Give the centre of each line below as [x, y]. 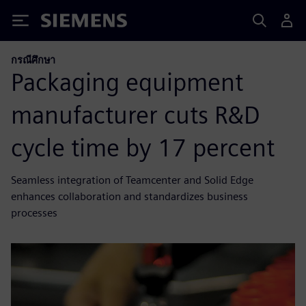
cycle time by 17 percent [143, 147]
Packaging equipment [127, 82]
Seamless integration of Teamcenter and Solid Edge [132, 180]
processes [34, 212]
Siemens [64, 23]
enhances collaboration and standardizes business [129, 196]
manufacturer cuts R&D [136, 114]
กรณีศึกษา [33, 60]
